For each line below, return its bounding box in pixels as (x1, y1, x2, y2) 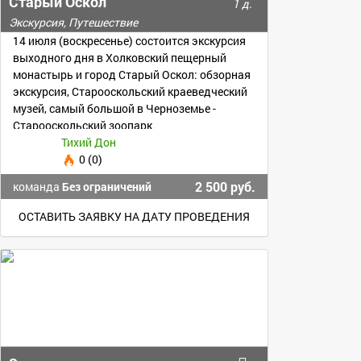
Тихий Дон (61, 135, 117, 150)
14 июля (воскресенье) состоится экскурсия (13, 33, 246, 48)
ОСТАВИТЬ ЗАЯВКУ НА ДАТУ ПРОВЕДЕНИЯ (19, 209, 250, 224)
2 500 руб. (194, 178, 255, 195)
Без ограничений (62, 179, 151, 194)
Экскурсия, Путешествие (9, 15, 138, 30)
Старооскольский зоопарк (13, 118, 152, 133)
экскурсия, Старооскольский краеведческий (13, 84, 247, 99)
